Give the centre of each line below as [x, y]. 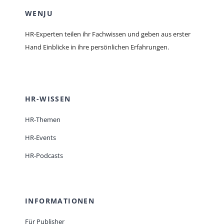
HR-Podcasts [44, 156]
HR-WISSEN [48, 99]
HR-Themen [42, 120]
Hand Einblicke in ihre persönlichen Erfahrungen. [97, 47]
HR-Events [40, 138]
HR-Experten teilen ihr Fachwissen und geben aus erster [107, 34]
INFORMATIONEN [60, 201]
